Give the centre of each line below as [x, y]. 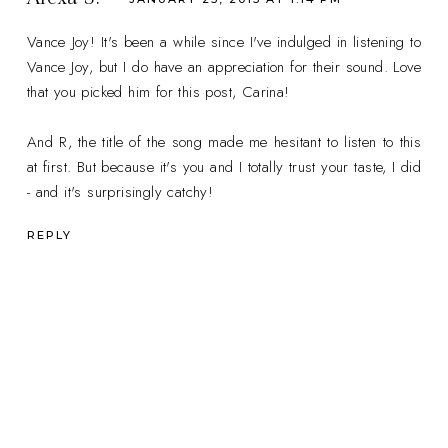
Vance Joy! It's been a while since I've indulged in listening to [224, 41]
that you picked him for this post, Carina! [158, 91]
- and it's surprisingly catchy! [120, 191]
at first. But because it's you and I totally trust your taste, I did [224, 166]
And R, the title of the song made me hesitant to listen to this [224, 141]
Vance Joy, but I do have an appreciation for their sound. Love [224, 66]
